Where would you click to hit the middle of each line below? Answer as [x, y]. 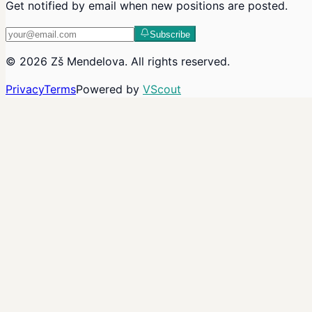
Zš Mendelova [88, 62]
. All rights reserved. [177, 62]
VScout [162, 89]
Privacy [25, 89]
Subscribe [170, 35]
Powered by [108, 89]
